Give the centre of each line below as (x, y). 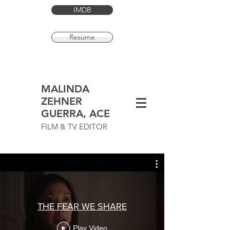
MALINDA (65, 89)
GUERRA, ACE (75, 113)
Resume (82, 37)
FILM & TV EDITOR (74, 127)
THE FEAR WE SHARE (82, 206)
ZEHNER (62, 101)
